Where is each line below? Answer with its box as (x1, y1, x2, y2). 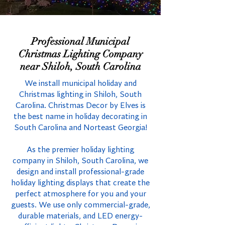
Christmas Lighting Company (18, 48, 143, 60)
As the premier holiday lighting (27, 146, 134, 154)
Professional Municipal (31, 35, 130, 48)
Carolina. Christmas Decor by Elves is (15, 101, 146, 110)
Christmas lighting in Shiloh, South (19, 90, 142, 99)
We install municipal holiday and (24, 79, 137, 88)
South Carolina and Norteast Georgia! (14, 124, 147, 132)
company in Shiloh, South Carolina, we (13, 157, 148, 165)
